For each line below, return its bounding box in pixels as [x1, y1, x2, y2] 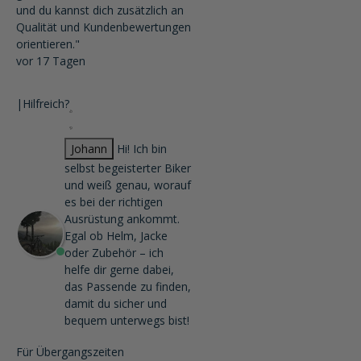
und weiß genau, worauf [64, 177, 191, 193]
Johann [71, 141, 107, 156]
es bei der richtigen [64, 194, 163, 210]
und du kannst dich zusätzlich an [16, 2, 184, 18]
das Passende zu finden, [64, 279, 191, 294]
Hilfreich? [23, 96, 69, 111]
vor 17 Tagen [16, 53, 85, 68]
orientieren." [16, 36, 80, 52]
